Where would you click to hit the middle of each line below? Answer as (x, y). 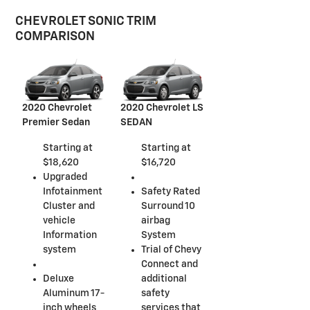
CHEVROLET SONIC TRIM (86, 21)
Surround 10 (168, 206)
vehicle (59, 220)
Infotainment (73, 191)
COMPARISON (55, 37)
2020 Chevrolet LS (162, 108)
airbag (156, 221)
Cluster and (69, 206)
